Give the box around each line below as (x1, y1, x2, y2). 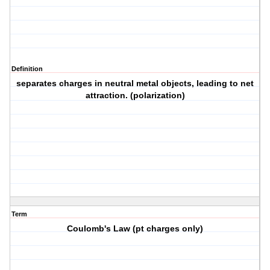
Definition (11, 65, 43, 73)
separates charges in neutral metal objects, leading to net (16, 78, 254, 89)
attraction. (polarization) (85, 90, 185, 101)
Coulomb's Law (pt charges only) (67, 224, 204, 234)
